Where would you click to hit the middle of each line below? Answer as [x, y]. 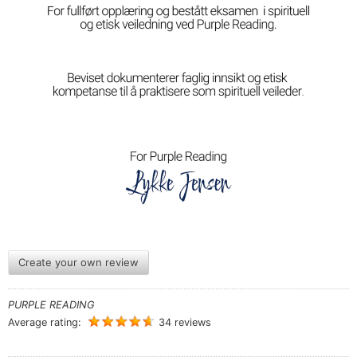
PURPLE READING [51, 305]
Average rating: [46, 323]
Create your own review [78, 263]
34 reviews [185, 323]
